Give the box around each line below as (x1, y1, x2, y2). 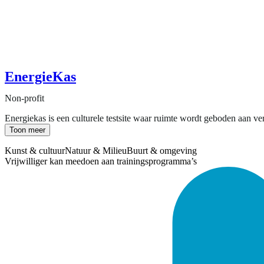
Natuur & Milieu (65, 145, 127, 156)
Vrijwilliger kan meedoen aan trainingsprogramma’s (5, 156, 197, 166)
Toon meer (9, 125, 45, 134)
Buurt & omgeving (127, 145, 197, 156)
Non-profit (5, 93, 44, 103)
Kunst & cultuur (5, 145, 65, 156)
